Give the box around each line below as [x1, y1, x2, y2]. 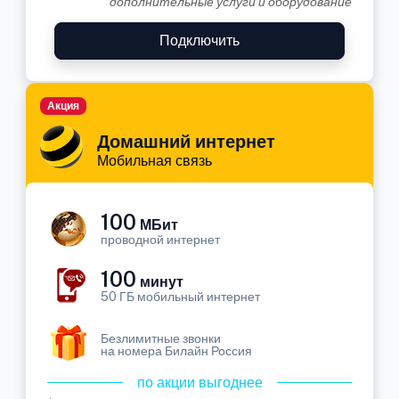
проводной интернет [101, 232, 220, 247]
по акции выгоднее [136, 374, 263, 391]
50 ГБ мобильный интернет [101, 289, 260, 304]
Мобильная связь [97, 152, 212, 169]
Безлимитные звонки [101, 331, 221, 346]
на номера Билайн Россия [101, 344, 252, 358]
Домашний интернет [97, 131, 275, 152]
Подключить [159, 32, 240, 49]
